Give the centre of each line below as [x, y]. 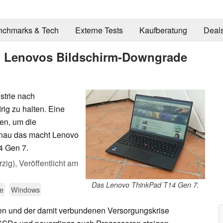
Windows [25, 189]
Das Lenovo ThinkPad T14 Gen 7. [145, 184]
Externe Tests [99, 30]
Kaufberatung [163, 30]
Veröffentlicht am [49, 163]
